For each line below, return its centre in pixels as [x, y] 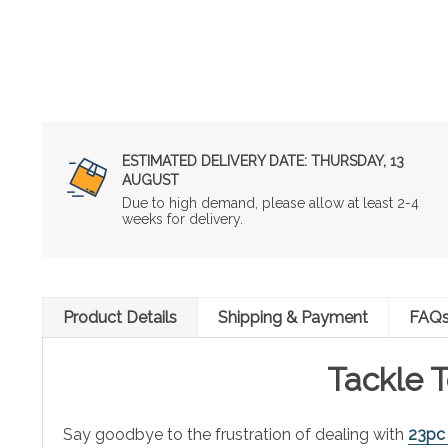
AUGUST [150, 179]
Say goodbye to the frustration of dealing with [235, 434]
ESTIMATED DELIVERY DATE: [214, 160]
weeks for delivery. [182, 218]
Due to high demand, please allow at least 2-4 [270, 202]
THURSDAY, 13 [355, 160]
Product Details [120, 317]
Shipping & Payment [293, 317]
